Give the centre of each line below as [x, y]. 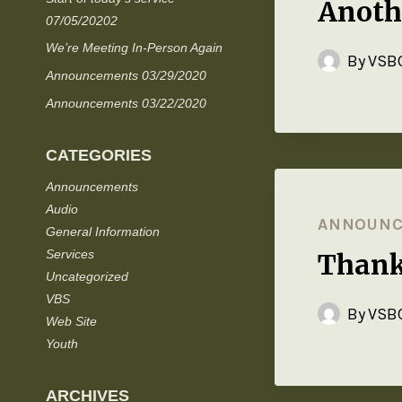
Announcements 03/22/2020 [126, 103]
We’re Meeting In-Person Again [134, 48]
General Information [103, 231]
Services [70, 253]
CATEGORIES [99, 155]
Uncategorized [87, 276]
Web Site [71, 321]
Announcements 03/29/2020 [126, 76]
